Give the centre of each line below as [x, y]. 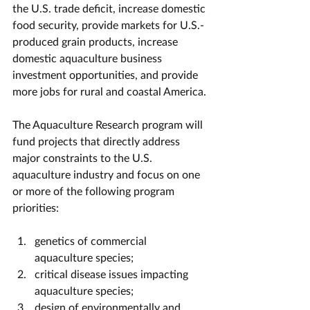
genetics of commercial [92, 240]
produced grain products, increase [97, 41]
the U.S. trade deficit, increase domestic [110, 8]
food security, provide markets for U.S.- [108, 25]
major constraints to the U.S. [84, 157]
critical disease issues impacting [113, 274]
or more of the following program [95, 191]
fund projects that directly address [98, 141]
